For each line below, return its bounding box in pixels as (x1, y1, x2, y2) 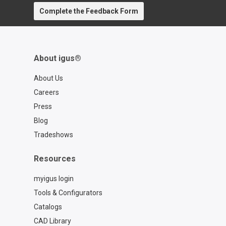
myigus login (33, 175, 74, 183)
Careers (33, 88, 59, 97)
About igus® (33, 53, 81, 64)
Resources (33, 154, 76, 164)
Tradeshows (33, 131, 73, 139)
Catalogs (33, 203, 62, 211)
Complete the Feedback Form (39, 7, 138, 16)
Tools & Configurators (33, 189, 102, 197)
